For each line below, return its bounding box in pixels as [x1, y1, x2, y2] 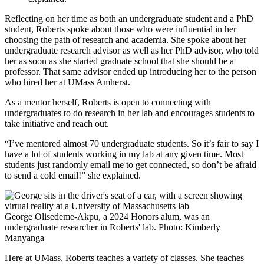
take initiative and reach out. [5, 118, 109, 128]
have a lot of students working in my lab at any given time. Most [5, 148, 243, 159]
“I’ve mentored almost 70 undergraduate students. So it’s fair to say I [5, 138, 259, 148]
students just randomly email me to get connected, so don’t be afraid [5, 159, 256, 170]
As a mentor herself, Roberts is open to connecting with [5, 97, 211, 107]
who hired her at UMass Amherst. [5, 77, 130, 87]
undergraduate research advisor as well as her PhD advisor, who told [5, 45, 259, 55]
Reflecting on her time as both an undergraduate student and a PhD [5, 13, 253, 24]
